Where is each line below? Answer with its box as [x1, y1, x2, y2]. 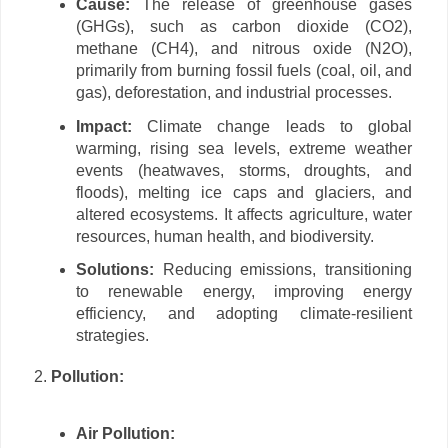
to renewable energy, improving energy [75, 283, 413, 301]
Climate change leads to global [131, 117, 413, 135]
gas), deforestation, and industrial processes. [75, 83, 392, 101]
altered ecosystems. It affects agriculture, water [75, 205, 413, 223]
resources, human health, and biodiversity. [75, 227, 374, 245]
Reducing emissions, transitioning [153, 261, 413, 279]
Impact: [75, 117, 132, 135]
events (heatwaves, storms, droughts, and [75, 161, 413, 179]
